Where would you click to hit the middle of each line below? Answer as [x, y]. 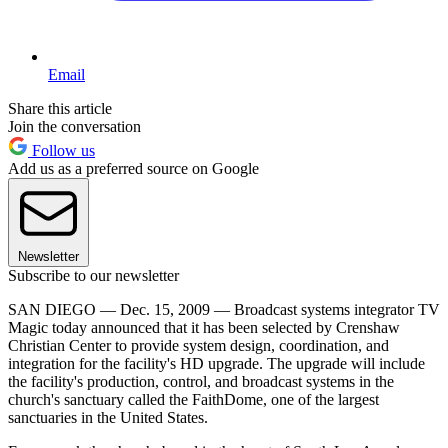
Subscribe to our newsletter [93, 275]
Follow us [61, 150]
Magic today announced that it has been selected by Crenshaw [204, 327]
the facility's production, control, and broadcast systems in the [201, 381]
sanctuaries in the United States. [108, 417]
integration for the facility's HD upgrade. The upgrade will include [216, 363]
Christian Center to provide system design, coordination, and [198, 345]
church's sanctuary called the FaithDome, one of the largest [193, 399]
